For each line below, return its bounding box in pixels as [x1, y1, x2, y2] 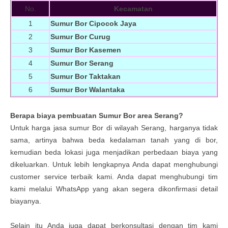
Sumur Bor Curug [50, 33, 110, 41]
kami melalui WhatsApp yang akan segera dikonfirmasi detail [10, 185, 218, 193]
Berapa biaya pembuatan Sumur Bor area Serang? [10, 111, 183, 120]
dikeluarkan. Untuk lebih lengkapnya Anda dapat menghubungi [10, 160, 218, 168]
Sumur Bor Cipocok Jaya [50, 19, 136, 27]
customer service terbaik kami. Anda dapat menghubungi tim [10, 173, 218, 181]
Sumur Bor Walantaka [50, 85, 125, 94]
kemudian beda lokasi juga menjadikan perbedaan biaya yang [10, 148, 218, 156]
